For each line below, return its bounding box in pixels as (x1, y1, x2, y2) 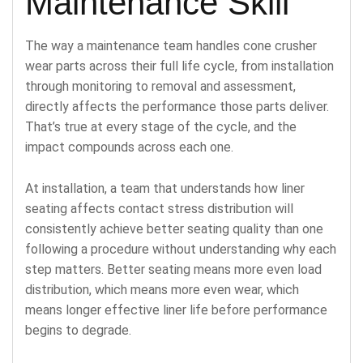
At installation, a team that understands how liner (25, 180, 305, 196)
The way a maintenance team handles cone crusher (25, 37, 317, 53)
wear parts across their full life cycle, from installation (25, 58, 334, 74)
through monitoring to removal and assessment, (25, 78, 296, 94)
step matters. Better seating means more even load (25, 261, 322, 277)
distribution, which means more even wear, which (25, 281, 299, 297)
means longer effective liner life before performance (25, 301, 327, 318)
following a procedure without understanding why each (25, 241, 336, 257)
